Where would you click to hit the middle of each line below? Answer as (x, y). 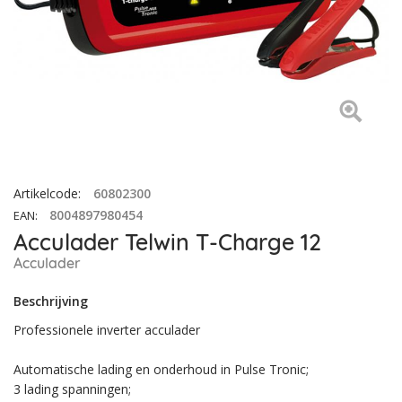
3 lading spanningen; (72, 389)
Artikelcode (46, 193)
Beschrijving (51, 301)
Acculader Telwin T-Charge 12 (167, 242)
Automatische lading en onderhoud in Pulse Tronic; (161, 369)
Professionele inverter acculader (107, 330)
